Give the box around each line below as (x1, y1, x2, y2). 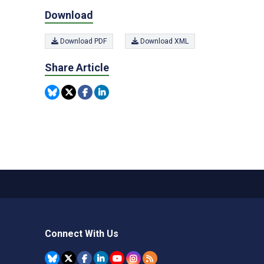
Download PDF (58, 37, 107, 45)
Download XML (138, 37, 189, 45)
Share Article (45, 61, 109, 74)
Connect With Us (45, 228, 118, 239)
